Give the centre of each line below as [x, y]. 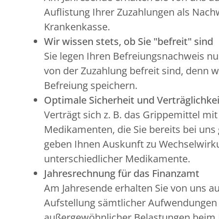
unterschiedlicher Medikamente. [117, 159]
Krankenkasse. [77, 27]
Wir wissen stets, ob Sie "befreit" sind [129, 41]
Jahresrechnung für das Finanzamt [122, 173]
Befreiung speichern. [91, 85]
